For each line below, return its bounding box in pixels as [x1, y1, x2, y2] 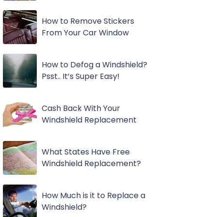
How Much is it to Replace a [41, 190, 145, 201]
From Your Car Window [41, 27, 129, 38]
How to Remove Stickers [41, 15, 134, 27]
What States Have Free [41, 146, 130, 157]
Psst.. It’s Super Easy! [41, 71, 120, 82]
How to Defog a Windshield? [41, 59, 147, 70]
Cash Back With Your [41, 103, 120, 114]
